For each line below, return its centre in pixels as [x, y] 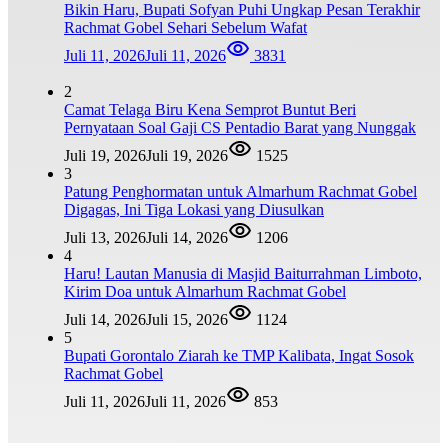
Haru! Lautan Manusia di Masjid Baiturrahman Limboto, [243, 274]
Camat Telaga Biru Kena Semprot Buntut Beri [210, 110]
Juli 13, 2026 [105, 238]
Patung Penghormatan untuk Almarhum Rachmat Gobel [240, 192]
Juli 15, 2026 [187, 320]
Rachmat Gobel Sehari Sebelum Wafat [185, 28]
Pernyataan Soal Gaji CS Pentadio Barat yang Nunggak [240, 128]
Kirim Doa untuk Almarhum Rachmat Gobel [205, 292]
